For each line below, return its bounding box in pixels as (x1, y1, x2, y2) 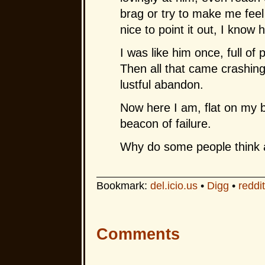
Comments (96, 225, 180, 243)
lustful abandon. (119, 78, 203, 91)
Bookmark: (96, 179, 150, 192)
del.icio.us (150, 179, 198, 192)
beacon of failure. (119, 117, 211, 130)
